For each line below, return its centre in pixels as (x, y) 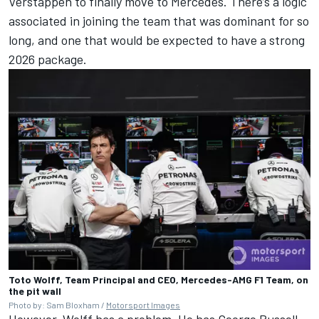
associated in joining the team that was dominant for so (159, 21)
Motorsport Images (143, 305)
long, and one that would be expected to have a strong (157, 40)
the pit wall (35, 291)
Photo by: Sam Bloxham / (57, 305)
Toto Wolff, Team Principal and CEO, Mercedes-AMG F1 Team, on (158, 280)
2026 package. (48, 59)
